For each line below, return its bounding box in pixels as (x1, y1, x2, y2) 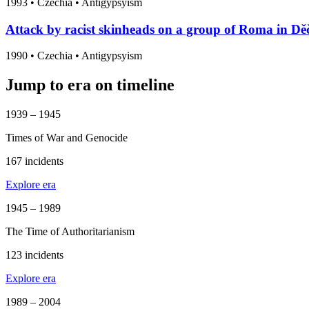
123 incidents (6, 249, 63, 261)
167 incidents (6, 155, 63, 168)
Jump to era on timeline (6, 76, 175, 94)
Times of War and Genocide (6, 132, 128, 144)
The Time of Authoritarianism (6, 226, 134, 238)
